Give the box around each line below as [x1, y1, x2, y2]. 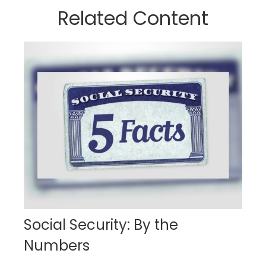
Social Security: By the [24, 214, 178, 235]
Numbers [24, 235, 90, 255]
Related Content [58, 4, 208, 31]
